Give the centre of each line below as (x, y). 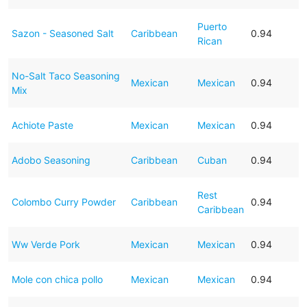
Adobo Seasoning (51, 160)
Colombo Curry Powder (63, 201)
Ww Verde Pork (46, 244)
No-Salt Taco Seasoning (65, 75)
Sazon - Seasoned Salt (62, 33)
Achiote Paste (42, 125)
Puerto (212, 26)
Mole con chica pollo (57, 279)
